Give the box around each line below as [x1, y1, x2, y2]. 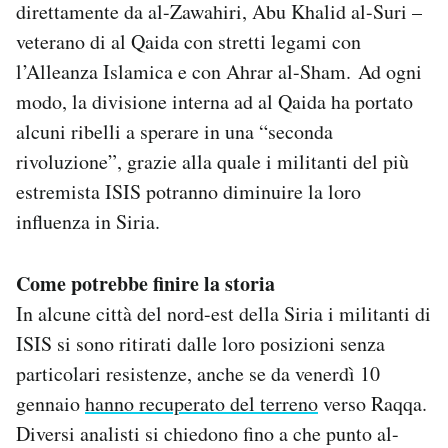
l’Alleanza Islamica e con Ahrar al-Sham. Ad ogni [16, 58, 422, 86]
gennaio [16, 390, 85, 418]
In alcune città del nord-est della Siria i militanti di [16, 300, 431, 328]
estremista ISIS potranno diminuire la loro [16, 178, 361, 206]
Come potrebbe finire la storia [16, 269, 282, 299]
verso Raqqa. [318, 390, 427, 418]
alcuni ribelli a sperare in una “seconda [16, 118, 333, 146]
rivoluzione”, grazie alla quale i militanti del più [16, 148, 409, 176]
